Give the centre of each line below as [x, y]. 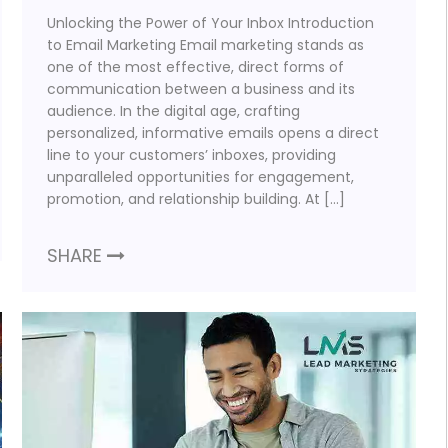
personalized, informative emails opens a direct [213, 133]
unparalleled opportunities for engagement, [201, 177]
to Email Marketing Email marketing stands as [206, 45]
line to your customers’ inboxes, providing [192, 155]
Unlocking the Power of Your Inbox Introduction [211, 23]
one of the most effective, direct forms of [196, 67]
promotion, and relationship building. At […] [196, 199]
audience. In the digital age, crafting [174, 111]
